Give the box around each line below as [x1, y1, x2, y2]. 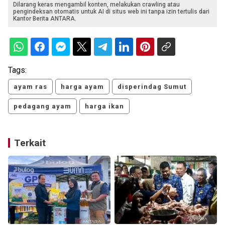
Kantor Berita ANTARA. [13, 15, 76, 23]
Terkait [14, 137, 46, 149]
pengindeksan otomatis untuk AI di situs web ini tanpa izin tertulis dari [13, 8, 209, 16]
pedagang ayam [14, 102, 71, 110]
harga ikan [85, 102, 124, 110]
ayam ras [14, 83, 47, 91]
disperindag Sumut [118, 83, 186, 91]
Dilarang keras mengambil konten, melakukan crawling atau [13, 1, 180, 9]
